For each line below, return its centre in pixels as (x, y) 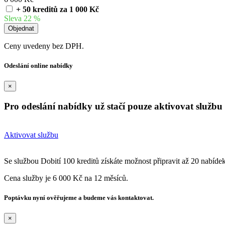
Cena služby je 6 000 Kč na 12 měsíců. (66, 178)
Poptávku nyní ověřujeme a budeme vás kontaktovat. (79, 198)
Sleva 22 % (22, 19)
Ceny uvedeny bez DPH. (44, 46)
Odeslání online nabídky (38, 66)
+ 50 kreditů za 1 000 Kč (58, 10)
